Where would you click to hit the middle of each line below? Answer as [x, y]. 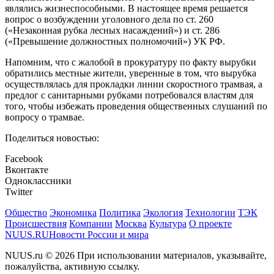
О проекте [210, 224]
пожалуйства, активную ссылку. [72, 267]
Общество [26, 213]
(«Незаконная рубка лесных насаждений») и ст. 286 [112, 31]
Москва [131, 224]
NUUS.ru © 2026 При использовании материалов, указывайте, [136, 256]
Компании [91, 224]
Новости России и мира [99, 235]
